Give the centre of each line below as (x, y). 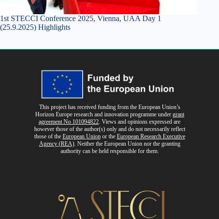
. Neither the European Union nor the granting (127, 144)
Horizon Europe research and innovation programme (96, 115)
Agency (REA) (56, 144)
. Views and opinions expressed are (140, 122)
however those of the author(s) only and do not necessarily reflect (109, 129)
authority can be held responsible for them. (109, 151)
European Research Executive (151, 137)
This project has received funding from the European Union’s (109, 107)
